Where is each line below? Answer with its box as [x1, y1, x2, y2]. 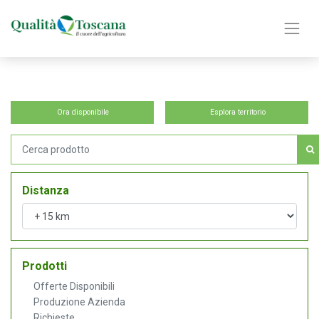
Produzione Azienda [33, 296, 125, 308]
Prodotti [22, 258, 67, 273]
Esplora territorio [210, 108, 266, 117]
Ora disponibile [57, 108, 110, 117]
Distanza [22, 184, 69, 198]
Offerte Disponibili [33, 280, 115, 292]
